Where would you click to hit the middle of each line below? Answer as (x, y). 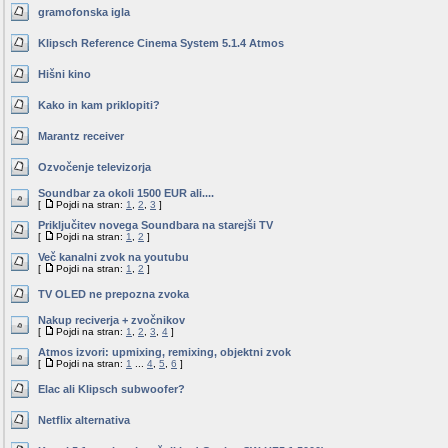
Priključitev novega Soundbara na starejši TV (155, 225)
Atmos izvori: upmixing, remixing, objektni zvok (164, 352)
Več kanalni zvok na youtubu (113, 257)
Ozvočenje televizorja (94, 167)
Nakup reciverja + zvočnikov (111, 320)
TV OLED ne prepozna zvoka (113, 294)
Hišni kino (64, 74)
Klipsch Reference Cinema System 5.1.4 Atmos (161, 43)
